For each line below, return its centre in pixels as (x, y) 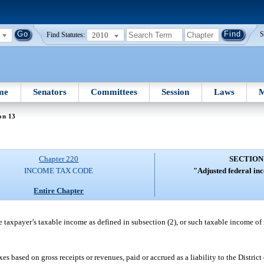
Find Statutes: (66, 35)
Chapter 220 (59, 159)
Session (176, 92)
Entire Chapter (59, 190)
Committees (114, 92)
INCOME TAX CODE (59, 171)
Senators (49, 92)
